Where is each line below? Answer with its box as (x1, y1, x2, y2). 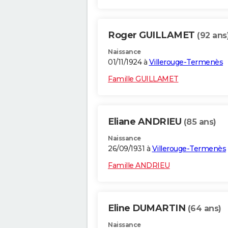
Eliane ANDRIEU (108, 116, 184, 128)
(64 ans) (187, 204, 221, 214)
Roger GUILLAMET (108, 30, 197, 41)
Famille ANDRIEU (108, 161, 170, 170)
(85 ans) (183, 117, 216, 127)
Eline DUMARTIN (108, 203, 188, 214)
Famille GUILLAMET (108, 74, 179, 84)
